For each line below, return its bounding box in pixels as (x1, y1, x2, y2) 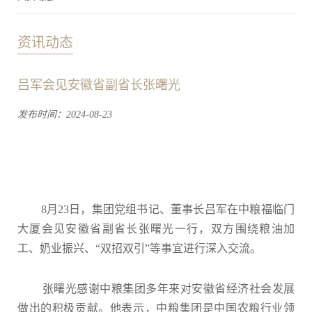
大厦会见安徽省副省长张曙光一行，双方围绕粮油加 (17, 223, 295, 235)
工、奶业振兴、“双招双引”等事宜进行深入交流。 (17, 242, 261, 255)
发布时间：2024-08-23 (17, 109, 112, 120)
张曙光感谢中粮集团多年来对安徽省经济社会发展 (17, 283, 295, 295)
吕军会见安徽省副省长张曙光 (17, 78, 180, 93)
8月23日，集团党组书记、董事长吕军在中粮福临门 (17, 203, 295, 216)
